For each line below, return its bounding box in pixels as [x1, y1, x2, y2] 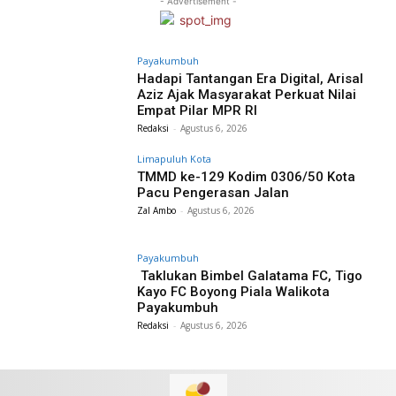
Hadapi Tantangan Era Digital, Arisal [137, 70, 364, 87]
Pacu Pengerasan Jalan [137, 185, 290, 202]
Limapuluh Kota [137, 152, 212, 166]
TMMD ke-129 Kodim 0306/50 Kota [137, 169, 356, 186]
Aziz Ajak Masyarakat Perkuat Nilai [137, 86, 357, 103]
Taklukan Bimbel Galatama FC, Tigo [137, 268, 363, 285]
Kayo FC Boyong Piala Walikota [137, 284, 331, 301]
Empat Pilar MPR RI [137, 102, 258, 118]
